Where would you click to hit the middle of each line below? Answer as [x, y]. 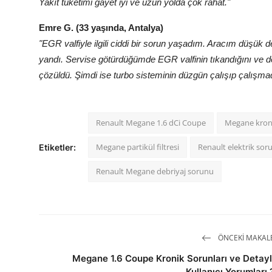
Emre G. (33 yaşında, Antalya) [101, 28]
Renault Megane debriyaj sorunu [155, 172]
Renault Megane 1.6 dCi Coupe [151, 123]
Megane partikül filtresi [138, 147]
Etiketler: [57, 148]
